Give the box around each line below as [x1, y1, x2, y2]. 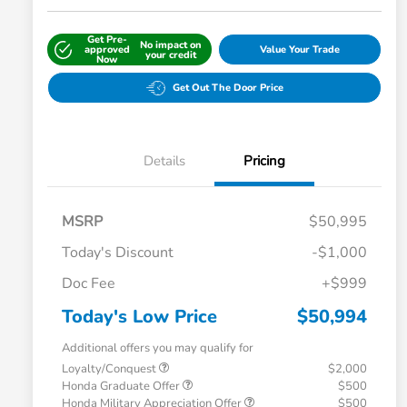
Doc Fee [62, 273, 115, 294]
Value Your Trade [259, 43, 340, 57]
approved [84, 43, 130, 57]
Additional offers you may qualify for [62, 340, 253, 357]
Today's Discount [62, 243, 174, 263]
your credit [145, 47, 197, 62]
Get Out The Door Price [172, 81, 283, 95]
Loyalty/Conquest [62, 361, 159, 378]
